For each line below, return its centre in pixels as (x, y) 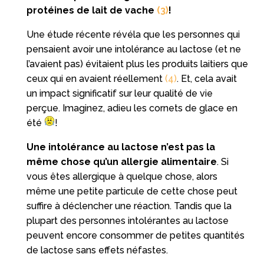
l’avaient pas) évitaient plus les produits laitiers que (137, 64)
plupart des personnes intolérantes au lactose (127, 220)
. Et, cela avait (207, 78)
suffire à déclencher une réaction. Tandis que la (129, 206)
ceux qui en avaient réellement (95, 78)
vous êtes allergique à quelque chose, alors (122, 176)
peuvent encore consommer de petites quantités (135, 235)
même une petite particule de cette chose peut (132, 191)
